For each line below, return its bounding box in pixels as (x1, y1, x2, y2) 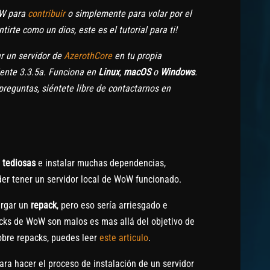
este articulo (99, 232, 148, 244)
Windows (160, 66, 195, 78)
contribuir (28, 8, 65, 20)
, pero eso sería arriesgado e (57, 199, 168, 212)
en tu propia (112, 50, 162, 62)
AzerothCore (64, 50, 112, 62)
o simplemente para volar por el (65, 8, 192, 20)
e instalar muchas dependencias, (36, 157, 166, 169)
